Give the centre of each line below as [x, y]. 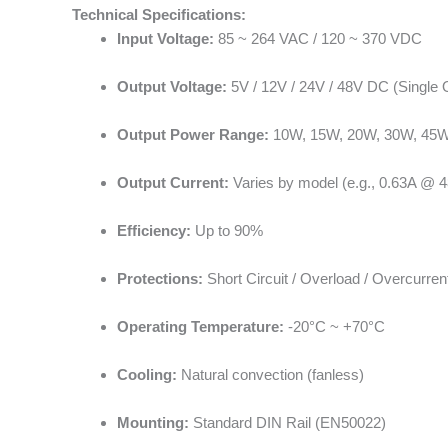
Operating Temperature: [200, 326]
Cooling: [147, 374]
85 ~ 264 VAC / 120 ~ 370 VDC [318, 38]
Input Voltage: [165, 38]
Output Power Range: [193, 134]
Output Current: [173, 182]
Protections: [160, 278]
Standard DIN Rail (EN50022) [287, 422]
